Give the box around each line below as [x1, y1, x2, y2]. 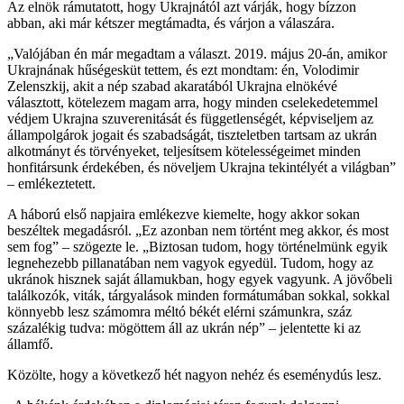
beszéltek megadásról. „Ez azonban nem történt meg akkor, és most [7, 222, 389, 238]
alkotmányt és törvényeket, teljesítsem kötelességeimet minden [7, 142, 361, 159]
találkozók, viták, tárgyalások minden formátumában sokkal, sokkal [7, 287, 390, 303]
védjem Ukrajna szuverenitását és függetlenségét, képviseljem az [7, 110, 373, 126]
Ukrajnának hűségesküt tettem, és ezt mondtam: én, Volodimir [7, 61, 359, 78]
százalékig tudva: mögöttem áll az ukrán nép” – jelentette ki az [7, 319, 361, 335]
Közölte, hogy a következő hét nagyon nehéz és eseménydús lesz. [7, 366, 381, 382]
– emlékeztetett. [7, 175, 96, 191]
